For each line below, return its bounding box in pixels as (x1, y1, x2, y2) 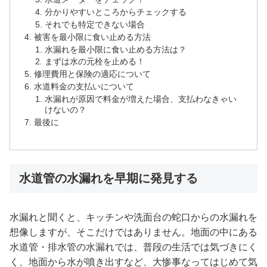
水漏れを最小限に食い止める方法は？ (44, 44, 187, 54)
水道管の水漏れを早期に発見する (19, 171, 198, 185)
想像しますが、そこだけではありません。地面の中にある (10, 227, 257, 238)
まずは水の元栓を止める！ (44, 57, 145, 67)
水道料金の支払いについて (34, 82, 135, 92)
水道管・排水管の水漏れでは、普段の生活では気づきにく (10, 242, 257, 253)
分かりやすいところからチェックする (44, 7, 187, 17)
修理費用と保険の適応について (34, 69, 151, 79)
